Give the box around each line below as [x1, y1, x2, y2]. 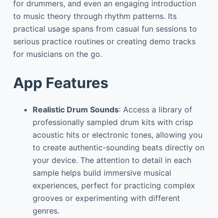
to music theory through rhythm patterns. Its [13, 11, 177, 21]
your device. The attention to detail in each [32, 155, 191, 165]
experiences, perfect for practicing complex [32, 181, 195, 190]
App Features [13, 74, 109, 91]
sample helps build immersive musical [32, 168, 171, 178]
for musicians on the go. [13, 49, 102, 59]
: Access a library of [118, 105, 192, 114]
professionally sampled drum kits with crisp [32, 117, 193, 127]
